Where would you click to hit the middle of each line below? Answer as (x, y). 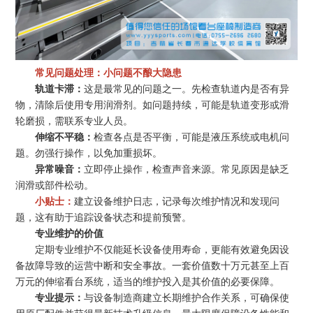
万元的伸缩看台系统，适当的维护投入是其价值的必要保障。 (148, 281)
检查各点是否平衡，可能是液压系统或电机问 (192, 137)
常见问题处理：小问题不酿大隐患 (103, 72)
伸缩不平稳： (65, 137)
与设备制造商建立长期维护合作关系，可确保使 (187, 297)
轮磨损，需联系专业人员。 (74, 121)
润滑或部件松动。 (55, 185)
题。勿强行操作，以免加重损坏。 (89, 153)
